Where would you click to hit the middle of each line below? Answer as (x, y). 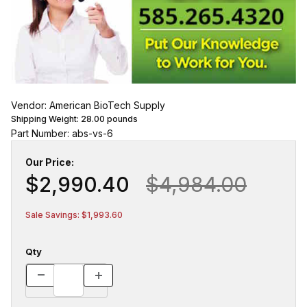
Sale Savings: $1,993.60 (74, 215)
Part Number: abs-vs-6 (62, 134)
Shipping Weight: (46, 119)
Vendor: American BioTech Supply (88, 106)
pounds (121, 119)
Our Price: (50, 162)
